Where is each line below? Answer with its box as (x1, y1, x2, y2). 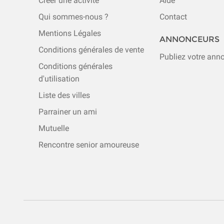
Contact (159, 12, 187, 22)
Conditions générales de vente (38, 45, 144, 55)
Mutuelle (38, 123, 69, 133)
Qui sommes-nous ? (38, 12, 108, 22)
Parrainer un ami (38, 107, 97, 117)
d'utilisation (38, 74, 79, 84)
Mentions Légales (38, 28, 101, 38)
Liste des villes (38, 90, 90, 100)
